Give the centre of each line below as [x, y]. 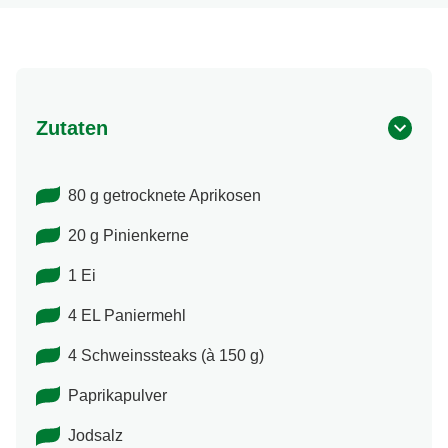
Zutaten [72, 128]
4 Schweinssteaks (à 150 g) [166, 356]
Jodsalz [95, 436]
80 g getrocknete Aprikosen [164, 196]
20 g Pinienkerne [128, 236]
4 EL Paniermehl [127, 316]
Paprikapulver [117, 396]
